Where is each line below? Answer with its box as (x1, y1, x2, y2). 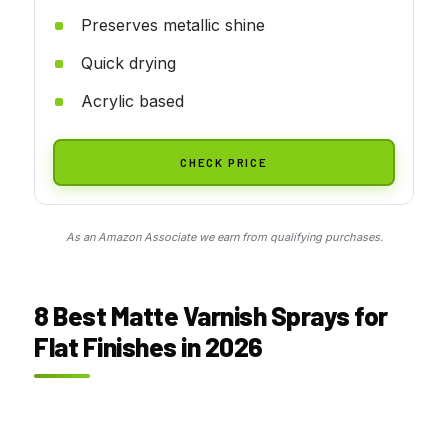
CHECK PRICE (180, 154, 268, 169)
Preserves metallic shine (81, 14, 265, 35)
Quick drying (81, 52, 176, 73)
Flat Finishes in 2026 (34, 330, 263, 362)
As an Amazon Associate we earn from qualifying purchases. (65, 229, 383, 244)
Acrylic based (81, 90, 184, 111)
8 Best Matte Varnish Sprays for (34, 299, 388, 331)
